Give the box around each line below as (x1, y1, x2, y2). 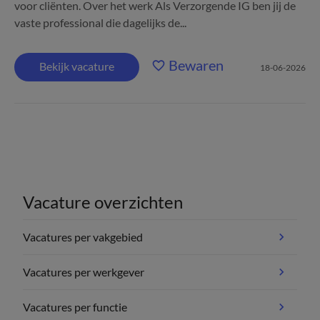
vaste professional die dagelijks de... (14, 16, 186, 29)
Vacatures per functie (23, 300, 127, 314)
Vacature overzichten (23, 191, 183, 212)
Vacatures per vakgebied (23, 230, 143, 244)
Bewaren (169, 56, 224, 74)
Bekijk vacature (39, 59, 114, 73)
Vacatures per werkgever (23, 265, 144, 279)
